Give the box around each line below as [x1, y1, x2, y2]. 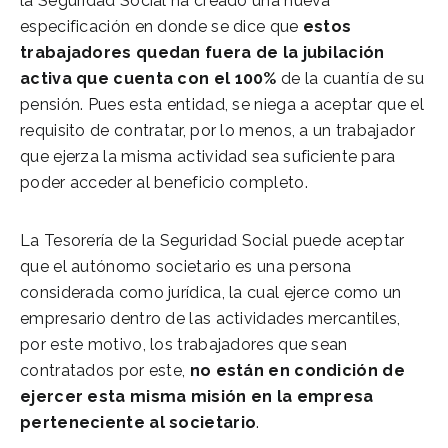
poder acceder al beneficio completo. [20, 172, 308, 192]
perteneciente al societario [20, 412, 257, 432]
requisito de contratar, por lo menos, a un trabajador [20, 120, 415, 140]
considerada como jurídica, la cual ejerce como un [20, 282, 402, 302]
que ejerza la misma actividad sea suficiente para [20, 146, 396, 166]
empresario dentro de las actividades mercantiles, [20, 308, 401, 328]
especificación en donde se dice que [20, 16, 303, 36]
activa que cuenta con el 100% [20, 68, 277, 88]
